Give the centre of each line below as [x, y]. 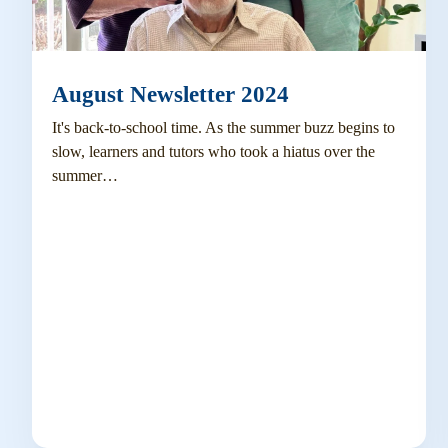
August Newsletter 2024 [170, 94]
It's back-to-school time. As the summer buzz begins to [223, 127]
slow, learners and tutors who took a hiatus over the [213, 151]
